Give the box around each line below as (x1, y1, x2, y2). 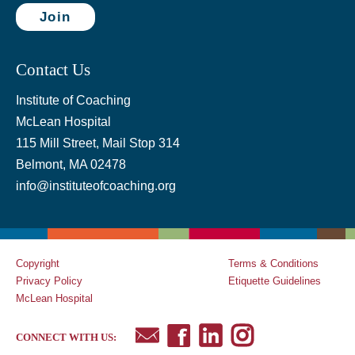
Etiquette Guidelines (228, 275, 321, 288)
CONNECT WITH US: (15, 331, 116, 344)
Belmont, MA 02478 (15, 158, 126, 172)
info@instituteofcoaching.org (15, 179, 176, 193)
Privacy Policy (15, 275, 82, 288)
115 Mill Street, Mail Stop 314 (15, 136, 180, 151)
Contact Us (15, 60, 90, 80)
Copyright (15, 258, 59, 270)
